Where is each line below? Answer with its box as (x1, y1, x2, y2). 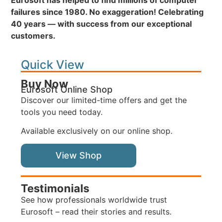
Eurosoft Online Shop (21, 84, 113, 95)
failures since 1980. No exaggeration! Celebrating (11, 7, 204, 17)
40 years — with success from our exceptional (11, 19, 192, 29)
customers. (11, 31, 56, 41)
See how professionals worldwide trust (21, 195, 167, 205)
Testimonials (21, 182, 90, 195)
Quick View (21, 57, 85, 72)
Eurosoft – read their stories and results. (21, 207, 172, 217)
